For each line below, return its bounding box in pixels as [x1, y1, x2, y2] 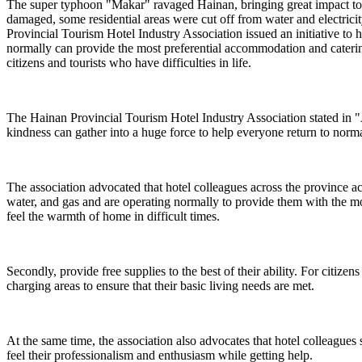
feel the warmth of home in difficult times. [6, 208, 220, 223]
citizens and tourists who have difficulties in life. [6, 55, 251, 69]
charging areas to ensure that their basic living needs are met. [6, 278, 314, 293]
